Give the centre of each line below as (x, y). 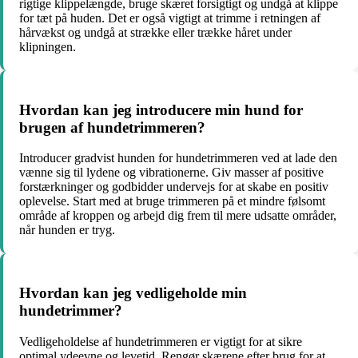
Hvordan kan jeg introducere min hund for (161, 109)
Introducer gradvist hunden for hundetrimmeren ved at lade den (178, 158)
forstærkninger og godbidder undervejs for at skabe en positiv (174, 187)
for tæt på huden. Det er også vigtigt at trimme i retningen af (170, 18)
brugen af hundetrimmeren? (112, 127)
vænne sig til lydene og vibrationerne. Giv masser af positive (171, 173)
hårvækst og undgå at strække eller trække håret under (155, 32)
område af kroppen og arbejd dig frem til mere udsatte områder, (178, 216)
